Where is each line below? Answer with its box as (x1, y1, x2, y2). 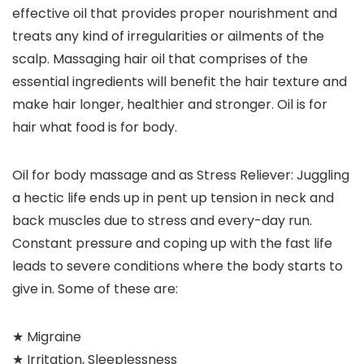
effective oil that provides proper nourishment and (12, 4, 337, 24)
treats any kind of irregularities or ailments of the (12, 27, 324, 46)
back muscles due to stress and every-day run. (12, 211, 312, 231)
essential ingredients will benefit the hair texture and (12, 72, 347, 92)
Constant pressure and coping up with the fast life (12, 234, 332, 253)
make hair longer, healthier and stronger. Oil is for (12, 95, 327, 115)
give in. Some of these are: (12, 279, 178, 299)
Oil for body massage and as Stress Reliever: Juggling (12, 166, 349, 185)
